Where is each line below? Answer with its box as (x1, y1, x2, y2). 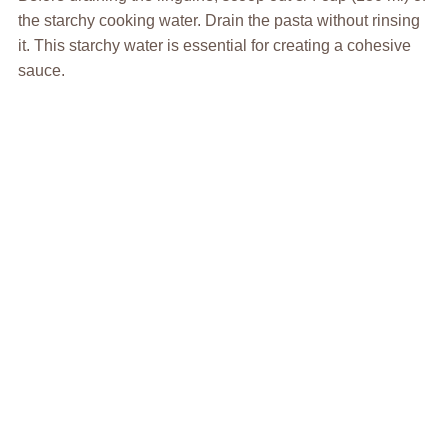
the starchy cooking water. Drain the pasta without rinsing (17, 11, 420, 29)
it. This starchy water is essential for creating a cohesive (17, 36, 411, 54)
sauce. (17, 61, 65, 79)
